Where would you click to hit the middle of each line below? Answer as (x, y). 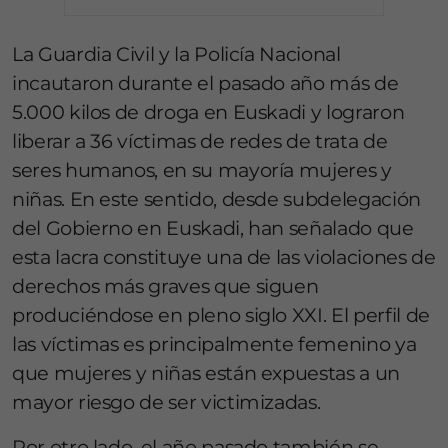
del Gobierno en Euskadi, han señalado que (213, 228)
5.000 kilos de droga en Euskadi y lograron (208, 112)
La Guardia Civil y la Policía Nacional (176, 54)
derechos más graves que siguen (165, 286)
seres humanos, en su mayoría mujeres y (202, 170)
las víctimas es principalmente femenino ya (214, 344)
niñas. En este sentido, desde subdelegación (216, 199)
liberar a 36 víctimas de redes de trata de (200, 141)
